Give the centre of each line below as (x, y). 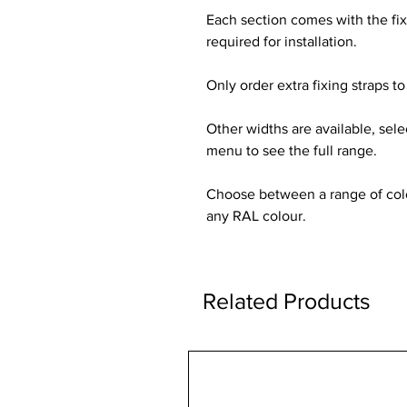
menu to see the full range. (292, 150)
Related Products (287, 300)
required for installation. (282, 41)
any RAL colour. (256, 215)
